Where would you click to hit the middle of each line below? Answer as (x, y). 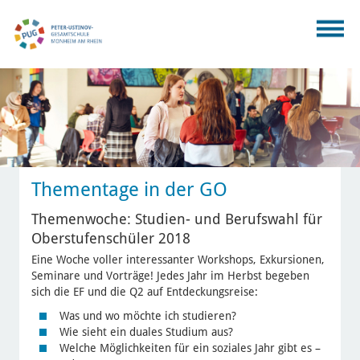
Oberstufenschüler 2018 (110, 239)
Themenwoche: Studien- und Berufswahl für (176, 219)
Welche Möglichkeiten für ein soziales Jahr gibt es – (190, 348)
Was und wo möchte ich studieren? (147, 315)
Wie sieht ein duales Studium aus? (146, 331)
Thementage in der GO (129, 190)
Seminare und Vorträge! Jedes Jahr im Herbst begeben (170, 275)
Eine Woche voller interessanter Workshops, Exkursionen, (178, 259)
